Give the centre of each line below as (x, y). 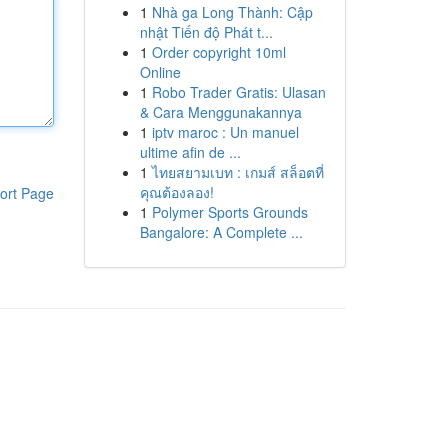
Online (160, 72)
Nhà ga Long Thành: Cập (232, 12)
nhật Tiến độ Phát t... (206, 32)
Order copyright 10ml (218, 52)
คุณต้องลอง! (176, 192)
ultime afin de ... (190, 152)
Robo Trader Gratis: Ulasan (238, 92)
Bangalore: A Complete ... (221, 232)
